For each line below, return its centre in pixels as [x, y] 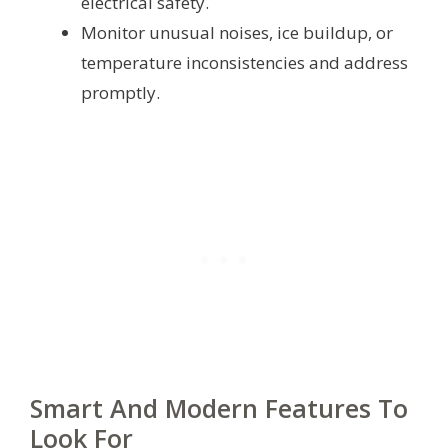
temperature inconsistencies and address [244, 62]
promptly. [120, 92]
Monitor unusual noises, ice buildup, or [237, 32]
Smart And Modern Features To [219, 408]
